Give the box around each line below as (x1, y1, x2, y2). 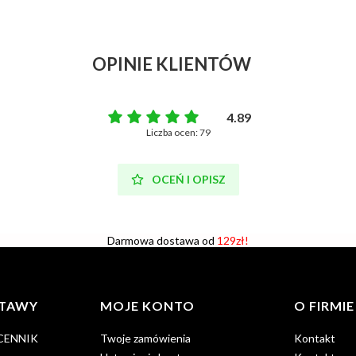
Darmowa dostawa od (107, 234, 217, 247)
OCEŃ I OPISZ (151, 172, 226, 186)
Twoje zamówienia (100, 331, 192, 345)
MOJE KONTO (100, 298, 195, 313)
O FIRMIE (293, 298, 354, 313)
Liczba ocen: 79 (145, 126, 211, 138)
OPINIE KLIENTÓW (92, 53, 252, 75)
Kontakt (293, 331, 335, 345)
